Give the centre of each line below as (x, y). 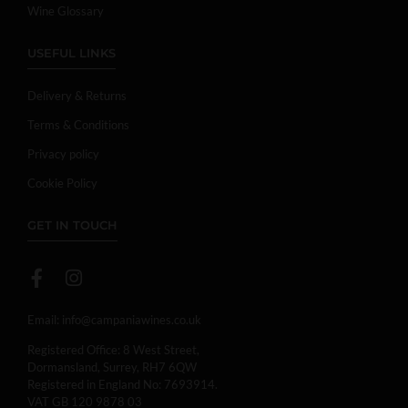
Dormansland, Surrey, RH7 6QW (112, 367)
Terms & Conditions (78, 124)
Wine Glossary (66, 10)
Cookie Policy (62, 183)
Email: (43, 319)
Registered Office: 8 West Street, (113, 350)
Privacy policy (63, 153)
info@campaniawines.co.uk (132, 319)
